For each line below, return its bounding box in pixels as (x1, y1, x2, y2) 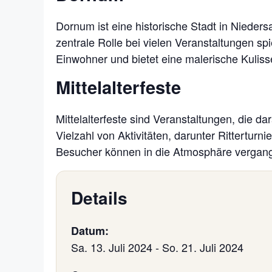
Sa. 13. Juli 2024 (71, 239, 152, 255)
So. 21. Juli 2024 (162, 239, 243, 255)
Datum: (71, 222, 109, 239)
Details (71, 185, 127, 210)
